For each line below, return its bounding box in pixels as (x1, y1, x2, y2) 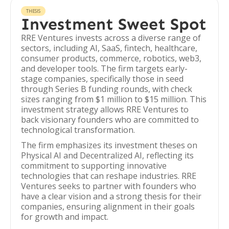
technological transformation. (21, 124, 135, 135)
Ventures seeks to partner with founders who (21, 180, 196, 192)
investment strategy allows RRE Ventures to (21, 104, 189, 115)
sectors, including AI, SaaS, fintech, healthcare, (21, 42, 197, 54)
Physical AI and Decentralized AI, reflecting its (21, 150, 194, 161)
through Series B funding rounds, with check (21, 83, 192, 95)
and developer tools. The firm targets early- (21, 63, 188, 74)
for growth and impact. (21, 211, 108, 222)
